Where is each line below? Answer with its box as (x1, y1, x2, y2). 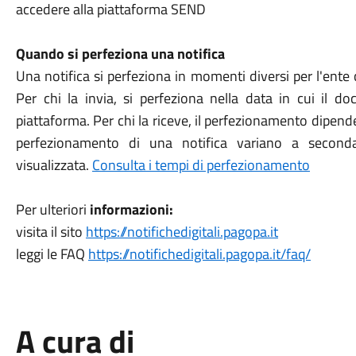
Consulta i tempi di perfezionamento (91, 154, 310, 176)
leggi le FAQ (15, 243, 88, 265)
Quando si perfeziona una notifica (15, 43, 225, 64)
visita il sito (15, 221, 86, 242)
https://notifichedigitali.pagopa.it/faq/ (87, 243, 311, 265)
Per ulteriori (15, 199, 90, 220)
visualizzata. (15, 154, 92, 176)
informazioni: (89, 199, 173, 220)
